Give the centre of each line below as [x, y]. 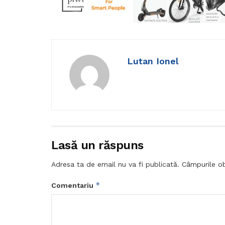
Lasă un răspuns [97, 145]
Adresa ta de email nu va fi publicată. [115, 164]
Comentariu [73, 185]
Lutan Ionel [153, 61]
